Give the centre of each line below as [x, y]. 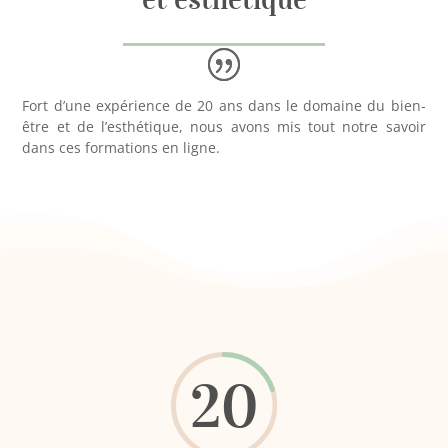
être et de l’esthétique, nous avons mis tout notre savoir [224, 126]
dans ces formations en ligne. [121, 147]
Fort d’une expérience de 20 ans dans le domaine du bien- [224, 105]
